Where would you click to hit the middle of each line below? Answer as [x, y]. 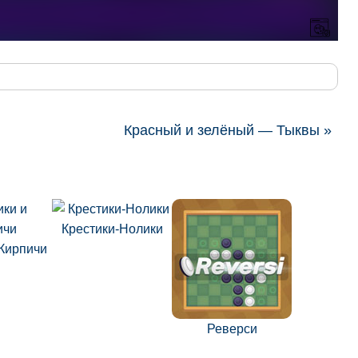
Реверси [232, 329]
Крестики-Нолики [112, 229]
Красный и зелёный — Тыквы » [228, 130]
